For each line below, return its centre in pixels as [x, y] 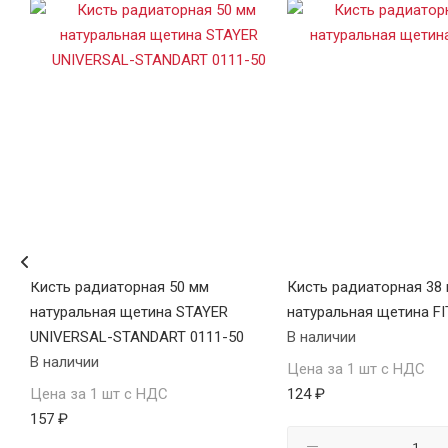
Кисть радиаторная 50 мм [120, 287]
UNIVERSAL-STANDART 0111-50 [137, 337]
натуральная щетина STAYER [129, 312]
